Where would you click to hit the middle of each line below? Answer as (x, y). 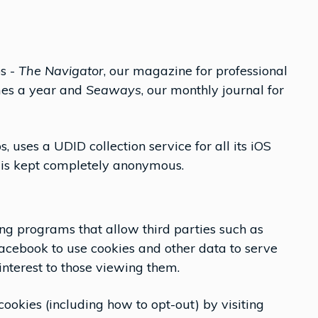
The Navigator (61, 71)
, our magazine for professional (196, 71)
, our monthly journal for (213, 90)
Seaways (114, 90)
